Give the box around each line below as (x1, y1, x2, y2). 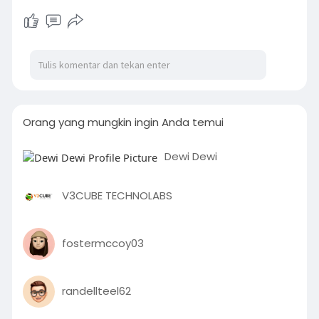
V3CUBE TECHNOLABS (61, 188, 172, 204)
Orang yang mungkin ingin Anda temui (22, 115, 224, 130)
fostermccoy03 (61, 236, 144, 251)
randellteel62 (61, 283, 131, 299)
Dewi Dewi (164, 148, 217, 164)
